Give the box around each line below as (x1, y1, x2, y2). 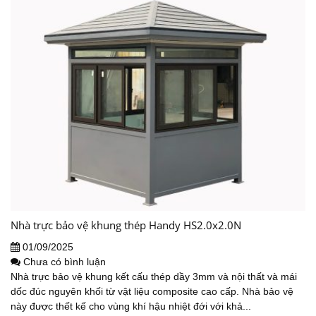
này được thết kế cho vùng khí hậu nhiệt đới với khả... (11, 300, 251, 312)
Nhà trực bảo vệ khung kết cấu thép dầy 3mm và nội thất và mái (11, 271, 297, 283)
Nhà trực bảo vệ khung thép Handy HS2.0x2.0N (11, 218, 241, 233)
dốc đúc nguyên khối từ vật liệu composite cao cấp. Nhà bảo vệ (11, 286, 293, 298)
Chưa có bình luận (23, 256, 106, 268)
